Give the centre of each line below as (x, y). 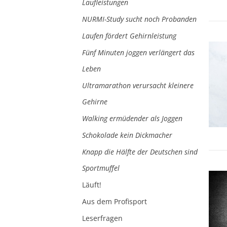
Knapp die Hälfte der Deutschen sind (140, 152)
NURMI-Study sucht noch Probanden (139, 19)
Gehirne (95, 102)
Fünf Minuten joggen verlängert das (138, 53)
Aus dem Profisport (115, 202)
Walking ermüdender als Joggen (132, 119)
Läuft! (92, 185)
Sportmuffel (101, 168)
